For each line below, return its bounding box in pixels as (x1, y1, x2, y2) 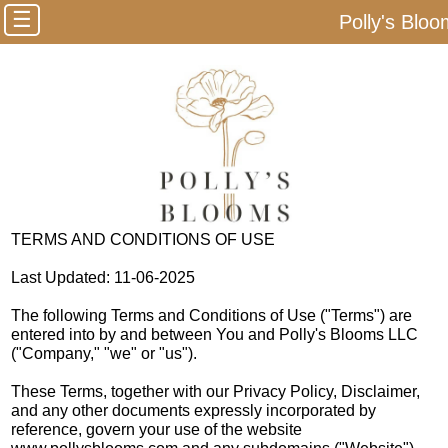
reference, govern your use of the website (11, 420, 303, 438)
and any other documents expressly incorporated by (11, 401, 377, 419)
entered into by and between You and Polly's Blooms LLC (11, 325, 419, 343)
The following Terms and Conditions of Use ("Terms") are (11, 306, 413, 324)
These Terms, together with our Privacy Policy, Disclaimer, (11, 382, 421, 400)
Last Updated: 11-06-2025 (11, 268, 196, 286)
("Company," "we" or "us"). (11, 344, 198, 362)
